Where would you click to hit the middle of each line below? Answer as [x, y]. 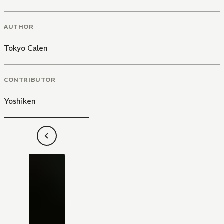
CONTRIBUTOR [30, 79]
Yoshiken [20, 101]
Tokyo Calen [26, 48]
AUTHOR [19, 27]
